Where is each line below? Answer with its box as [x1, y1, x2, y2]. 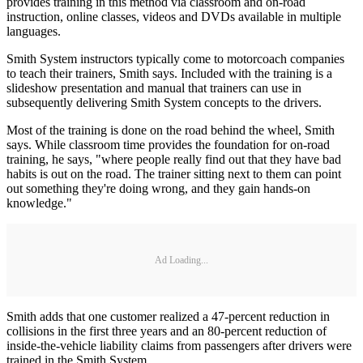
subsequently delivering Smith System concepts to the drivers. [6, 96, 322, 110]
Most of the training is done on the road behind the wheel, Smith [6, 123, 335, 138]
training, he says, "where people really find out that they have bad [6, 152, 341, 167]
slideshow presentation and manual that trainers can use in [6, 81, 301, 96]
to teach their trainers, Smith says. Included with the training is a [6, 66, 332, 81]
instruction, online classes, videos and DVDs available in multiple [6, 10, 341, 24]
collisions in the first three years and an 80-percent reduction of [6, 324, 327, 339]
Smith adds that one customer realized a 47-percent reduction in [6, 310, 330, 324]
